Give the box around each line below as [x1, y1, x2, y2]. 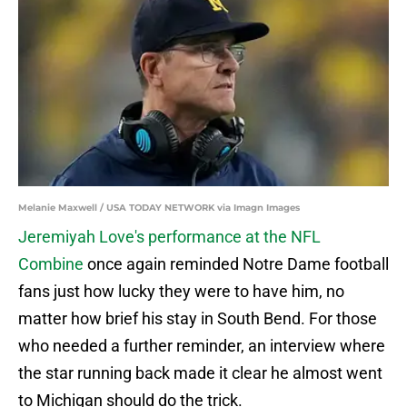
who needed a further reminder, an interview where [18, 336, 385, 356]
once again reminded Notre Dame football [84, 254, 389, 274]
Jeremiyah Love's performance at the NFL [18, 227, 321, 247]
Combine [18, 254, 84, 274]
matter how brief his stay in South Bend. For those [18, 309, 377, 329]
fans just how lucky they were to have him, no [18, 282, 344, 302]
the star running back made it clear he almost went [18, 363, 382, 383]
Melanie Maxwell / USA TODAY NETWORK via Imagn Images [18, 202, 300, 214]
